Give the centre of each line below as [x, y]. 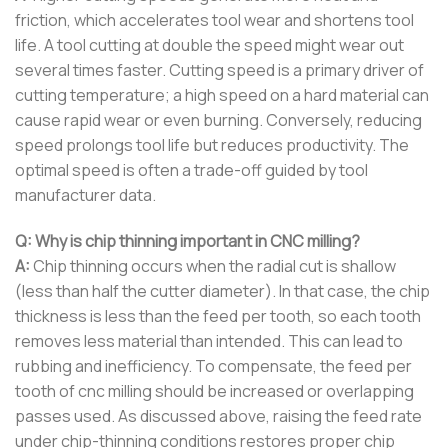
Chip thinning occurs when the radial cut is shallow [213, 265]
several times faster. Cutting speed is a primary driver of [219, 69]
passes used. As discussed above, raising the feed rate [218, 415]
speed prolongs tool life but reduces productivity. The [212, 144]
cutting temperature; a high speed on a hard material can [222, 94]
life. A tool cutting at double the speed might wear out [209, 44]
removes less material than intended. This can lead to [209, 340]
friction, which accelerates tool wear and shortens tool [214, 19]
